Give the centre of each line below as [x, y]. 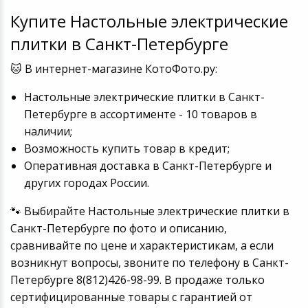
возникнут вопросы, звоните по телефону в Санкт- [149, 263]
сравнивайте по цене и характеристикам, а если [142, 246]
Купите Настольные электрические [149, 21]
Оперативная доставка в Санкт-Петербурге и [147, 166]
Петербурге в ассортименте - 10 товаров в [140, 114]
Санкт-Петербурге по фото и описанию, [118, 229]
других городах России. [86, 183]
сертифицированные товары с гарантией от [131, 297]
